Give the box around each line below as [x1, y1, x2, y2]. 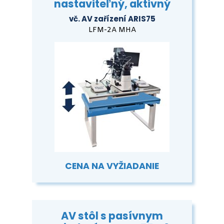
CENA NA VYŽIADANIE [65, 160, 159, 172]
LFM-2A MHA [88, 25, 136, 35]
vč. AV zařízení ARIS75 [68, 13, 155, 24]
